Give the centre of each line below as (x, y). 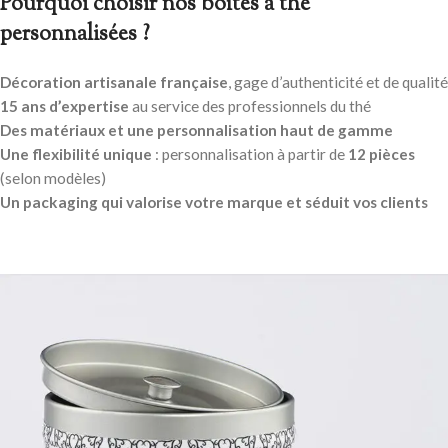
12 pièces (381, 154)
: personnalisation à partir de (250, 154)
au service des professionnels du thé (250, 106)
